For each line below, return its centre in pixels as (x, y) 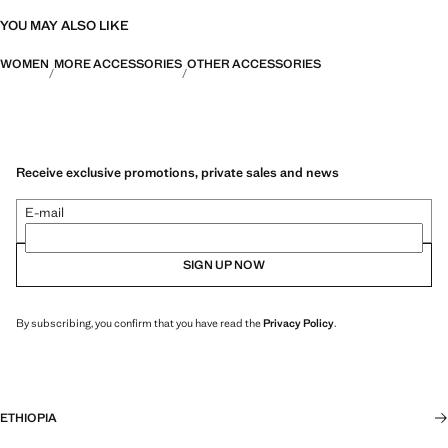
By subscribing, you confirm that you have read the (139, 322)
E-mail (44, 212)
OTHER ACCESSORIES (254, 64)
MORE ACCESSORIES (118, 64)
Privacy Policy (298, 322)
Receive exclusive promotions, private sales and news (177, 172)
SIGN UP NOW (224, 264)
